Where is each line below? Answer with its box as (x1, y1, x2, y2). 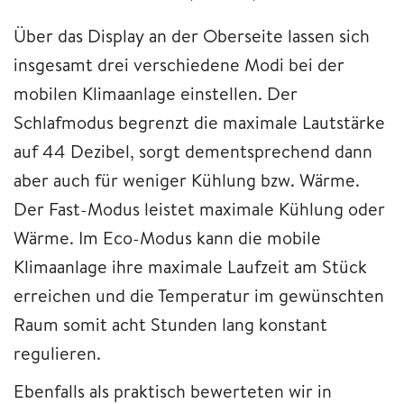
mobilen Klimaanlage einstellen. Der (14, 81, 298, 106)
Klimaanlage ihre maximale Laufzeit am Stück (14, 254, 367, 280)
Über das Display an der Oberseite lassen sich (14, 23, 370, 49)
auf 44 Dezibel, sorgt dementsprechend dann (14, 139, 372, 164)
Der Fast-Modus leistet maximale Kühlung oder (14, 197, 385, 222)
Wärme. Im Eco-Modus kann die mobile (14, 225, 321, 251)
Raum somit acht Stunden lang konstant (14, 312, 327, 337)
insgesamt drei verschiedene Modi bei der (14, 52, 344, 78)
